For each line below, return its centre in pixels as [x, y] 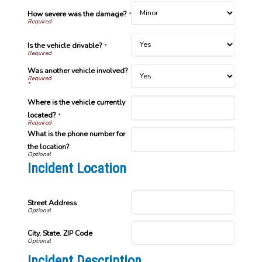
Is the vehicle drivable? [64, 45]
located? [41, 115]
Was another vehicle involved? [77, 70]
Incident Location [77, 168]
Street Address [52, 203]
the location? [48, 146]
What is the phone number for [76, 134]
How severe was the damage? [77, 14]
